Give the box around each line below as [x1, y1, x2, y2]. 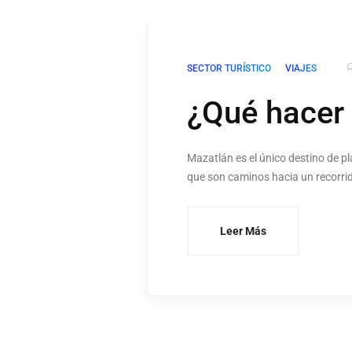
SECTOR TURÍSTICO [187, 62, 271, 74]
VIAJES [285, 62, 317, 74]
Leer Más [220, 224, 266, 237]
